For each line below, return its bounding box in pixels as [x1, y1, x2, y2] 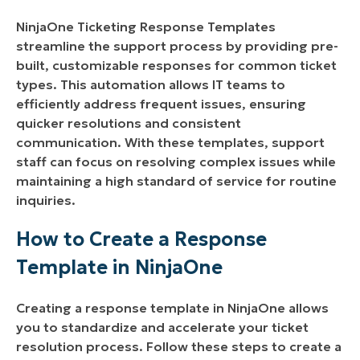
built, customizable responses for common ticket [16, 57, 337, 74]
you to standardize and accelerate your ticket [16, 319, 309, 336]
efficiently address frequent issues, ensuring [16, 96, 306, 112]
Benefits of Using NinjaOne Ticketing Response [33, 17, 301, 32]
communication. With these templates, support [16, 134, 325, 151]
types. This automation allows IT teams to [16, 76, 285, 93]
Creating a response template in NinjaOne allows [16, 300, 329, 317]
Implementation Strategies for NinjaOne [33, 70, 265, 85]
